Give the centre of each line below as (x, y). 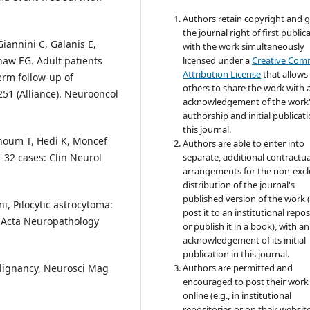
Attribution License (222, 74)
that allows (285, 74)
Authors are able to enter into (244, 144)
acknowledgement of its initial (245, 240)
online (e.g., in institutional (237, 296)
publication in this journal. (236, 254)
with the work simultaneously (244, 47)
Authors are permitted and (238, 268)
